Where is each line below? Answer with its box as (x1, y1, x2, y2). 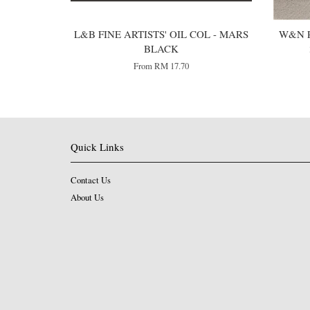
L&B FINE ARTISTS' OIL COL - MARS (74, 27, 249, 42)
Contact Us (71, 174, 111, 187)
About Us (71, 191, 104, 203)
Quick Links (71, 140, 124, 154)
